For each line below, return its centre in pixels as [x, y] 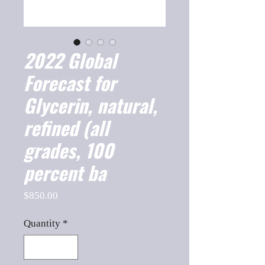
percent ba [65, 172]
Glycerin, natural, [91, 105]
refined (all [66, 127]
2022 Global [70, 60]
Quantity [42, 223]
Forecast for [70, 83]
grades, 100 [69, 150]
